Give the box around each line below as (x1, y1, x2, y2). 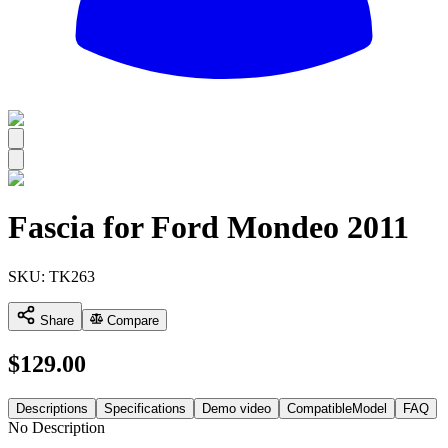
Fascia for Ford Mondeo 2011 (8, 209, 409, 246)
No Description (8, 418, 105, 436)
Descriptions (16, 400, 88, 416)
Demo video (202, 400, 271, 416)
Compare (103, 312, 160, 328)
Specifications (104, 400, 186, 416)
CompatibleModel (287, 400, 387, 416)
